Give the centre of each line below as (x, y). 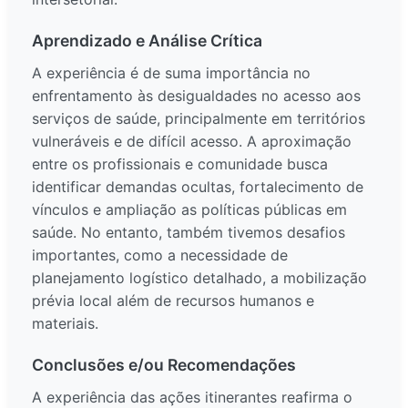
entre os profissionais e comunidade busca (180, 164)
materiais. (65, 324)
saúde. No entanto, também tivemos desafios (189, 233)
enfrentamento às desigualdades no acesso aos (196, 96)
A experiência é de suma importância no (171, 73)
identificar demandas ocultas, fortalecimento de (198, 187)
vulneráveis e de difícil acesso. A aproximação (192, 142)
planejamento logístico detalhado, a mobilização (199, 278)
